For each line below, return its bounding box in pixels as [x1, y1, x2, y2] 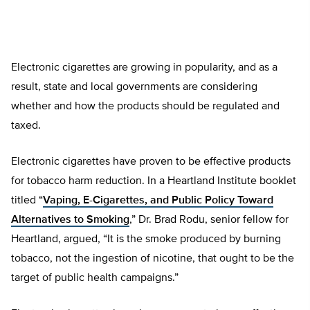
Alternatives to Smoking [11, 215, 129, 226]
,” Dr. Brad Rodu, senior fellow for [129, 215, 289, 226]
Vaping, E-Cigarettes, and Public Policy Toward [43, 195, 273, 206]
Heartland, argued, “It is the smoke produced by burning [11, 234, 281, 245]
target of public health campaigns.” [11, 273, 179, 284]
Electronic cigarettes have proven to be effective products [11, 156, 291, 167]
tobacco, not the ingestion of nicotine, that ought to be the [11, 253, 294, 264]
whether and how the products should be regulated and [11, 101, 280, 112]
